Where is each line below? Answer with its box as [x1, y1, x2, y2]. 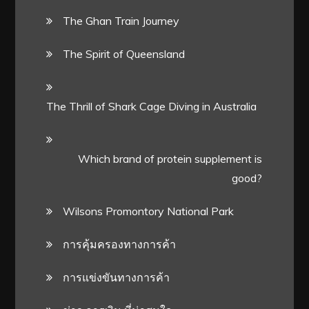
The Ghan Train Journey [63, 13, 180, 28]
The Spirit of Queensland [63, 46, 186, 61]
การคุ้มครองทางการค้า [63, 237, 177, 251]
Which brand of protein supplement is [78, 151, 263, 166]
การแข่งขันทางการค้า [63, 270, 170, 284]
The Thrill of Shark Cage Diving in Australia [46, 99, 257, 113]
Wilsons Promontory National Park [63, 203, 235, 218]
